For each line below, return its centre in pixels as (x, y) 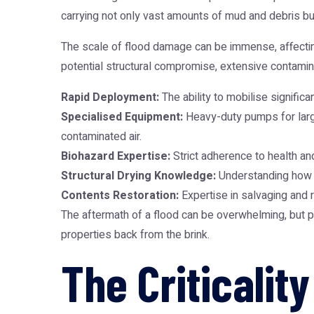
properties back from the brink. (135, 235)
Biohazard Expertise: (116, 156)
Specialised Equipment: (122, 117)
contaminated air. (101, 137)
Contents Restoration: (120, 196)
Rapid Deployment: (110, 97)
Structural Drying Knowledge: (138, 176)
